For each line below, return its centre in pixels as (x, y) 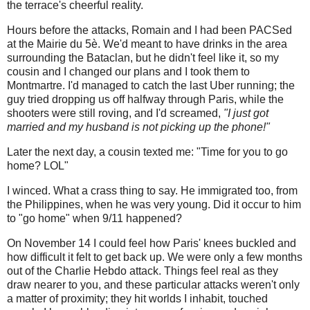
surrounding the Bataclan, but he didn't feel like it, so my (143, 58)
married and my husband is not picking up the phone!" (138, 127)
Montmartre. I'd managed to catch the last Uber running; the (151, 86)
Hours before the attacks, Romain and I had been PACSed (149, 30)
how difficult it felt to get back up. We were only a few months (155, 257)
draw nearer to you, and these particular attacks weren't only (153, 284)
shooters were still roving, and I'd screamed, (115, 113)
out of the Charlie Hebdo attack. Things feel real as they (143, 271)
